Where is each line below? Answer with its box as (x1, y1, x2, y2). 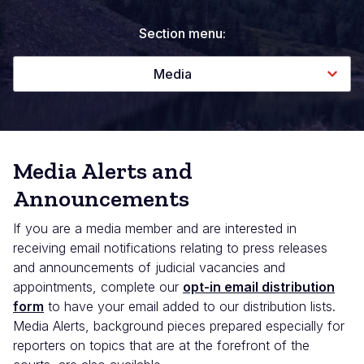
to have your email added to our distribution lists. (44, 298, 336, 315)
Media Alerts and (13, 157, 193, 185)
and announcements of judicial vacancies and (13, 259, 285, 276)
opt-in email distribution (183, 279, 335, 296)
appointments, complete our (13, 279, 183, 296)
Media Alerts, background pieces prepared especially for (13, 318, 344, 335)
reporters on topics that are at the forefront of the (13, 337, 310, 354)
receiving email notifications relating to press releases (13, 240, 327, 257)
